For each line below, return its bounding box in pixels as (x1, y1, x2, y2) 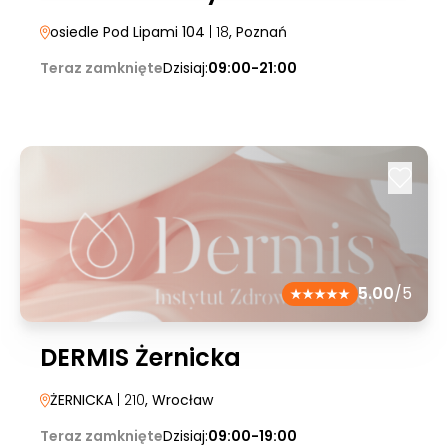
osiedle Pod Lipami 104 (50, 22, 205, 42)
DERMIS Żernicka (40, 341, 241, 374)
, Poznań (229, 22, 287, 42)
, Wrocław (145, 390, 213, 410)
